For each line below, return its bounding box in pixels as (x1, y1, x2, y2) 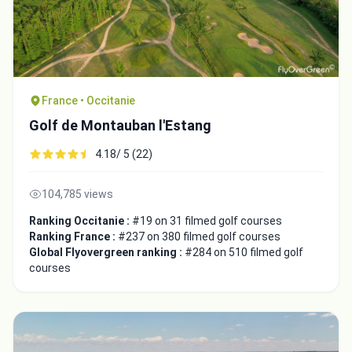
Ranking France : (29, 230, 118, 244)
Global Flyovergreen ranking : (29, 246, 185, 259)
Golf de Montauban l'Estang (29, 117, 211, 134)
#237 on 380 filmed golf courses (118, 230, 280, 244)
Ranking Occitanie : (29, 214, 132, 228)
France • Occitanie (42, 94, 135, 108)
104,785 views (42, 188, 113, 201)
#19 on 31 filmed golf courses (132, 214, 282, 228)
